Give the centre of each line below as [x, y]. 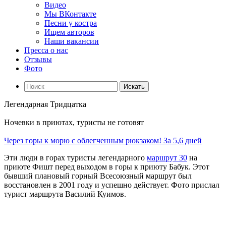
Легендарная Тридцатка [45, 104]
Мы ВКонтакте [70, 14]
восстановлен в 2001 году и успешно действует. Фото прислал [112, 185]
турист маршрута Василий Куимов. [65, 194]
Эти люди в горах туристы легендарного [75, 158]
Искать [134, 87]
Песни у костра [71, 23]
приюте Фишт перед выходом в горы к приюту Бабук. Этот [107, 167]
